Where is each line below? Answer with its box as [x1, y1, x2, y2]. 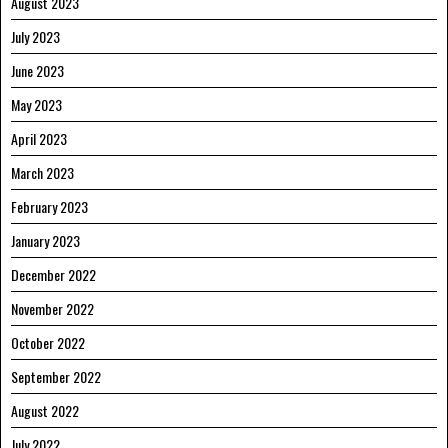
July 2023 [11, 26, 60, 48]
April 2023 [11, 128, 67, 150]
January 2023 [11, 230, 80, 252]
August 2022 [11, 400, 79, 422]
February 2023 [11, 196, 88, 218]
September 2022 [11, 366, 101, 388]
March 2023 [11, 162, 74, 184]
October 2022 [11, 332, 85, 354]
